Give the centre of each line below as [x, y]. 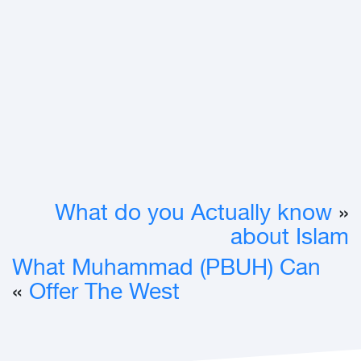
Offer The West [104, 294]
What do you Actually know [193, 215]
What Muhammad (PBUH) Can [166, 270]
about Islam [290, 239]
